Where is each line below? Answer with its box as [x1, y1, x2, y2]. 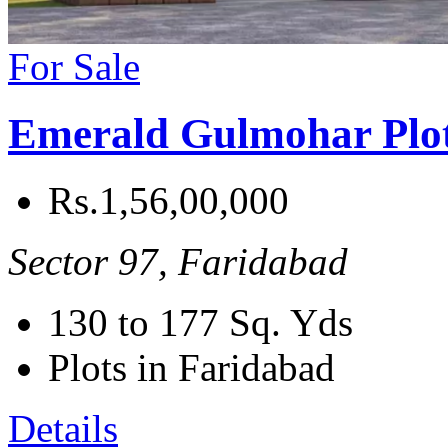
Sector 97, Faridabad [8, 240, 348, 284]
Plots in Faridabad [48, 346, 335, 390]
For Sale [8, 45, 140, 89]
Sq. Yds [229, 301, 353, 345]
